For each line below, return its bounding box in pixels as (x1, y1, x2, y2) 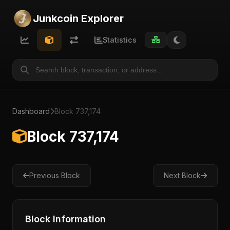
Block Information (25, 214, 106, 224)
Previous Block (29, 171, 80, 180)
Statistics (103, 35, 137, 44)
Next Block (164, 171, 201, 180)
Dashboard (12, 107, 50, 116)
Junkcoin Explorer (33, 12, 124, 25)
